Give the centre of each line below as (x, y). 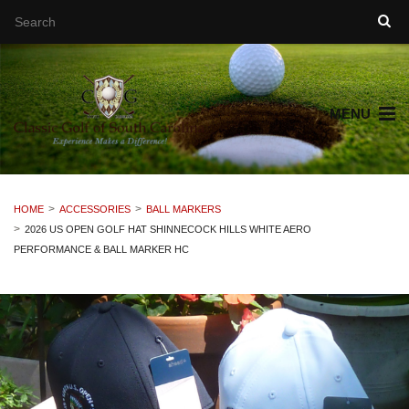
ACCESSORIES (95, 210)
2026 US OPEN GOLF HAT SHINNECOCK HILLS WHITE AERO (168, 230)
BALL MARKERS (184, 210)
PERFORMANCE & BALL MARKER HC (101, 250)
